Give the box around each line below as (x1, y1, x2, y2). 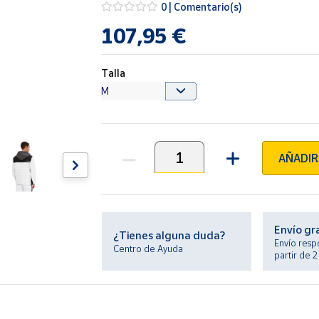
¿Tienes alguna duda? (113, 229, 226, 241)
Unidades (100, 157, 147, 172)
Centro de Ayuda (113, 243, 184, 254)
